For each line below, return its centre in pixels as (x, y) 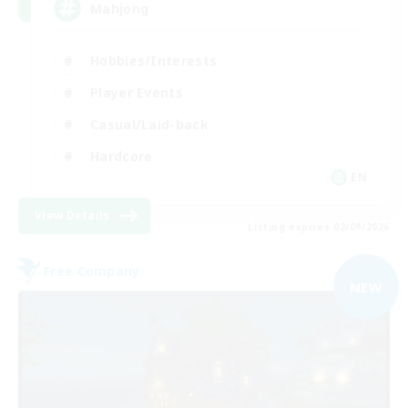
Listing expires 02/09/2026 (319, 227)
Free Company (92, 270)
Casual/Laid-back (149, 124)
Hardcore (122, 156)
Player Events (137, 92)
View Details (72, 216)
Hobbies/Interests (154, 60)
